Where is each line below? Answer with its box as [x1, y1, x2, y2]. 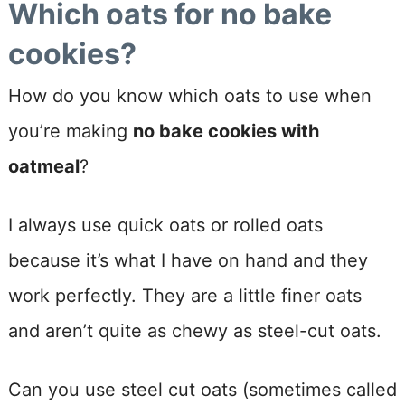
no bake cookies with [132, 119, 319, 142]
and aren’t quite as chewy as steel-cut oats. [7, 319, 381, 342]
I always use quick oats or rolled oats [7, 213, 323, 236]
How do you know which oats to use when [7, 84, 372, 107]
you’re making [7, 119, 133, 142]
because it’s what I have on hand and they [7, 249, 368, 271]
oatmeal [7, 155, 80, 177]
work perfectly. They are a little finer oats [7, 284, 362, 306]
